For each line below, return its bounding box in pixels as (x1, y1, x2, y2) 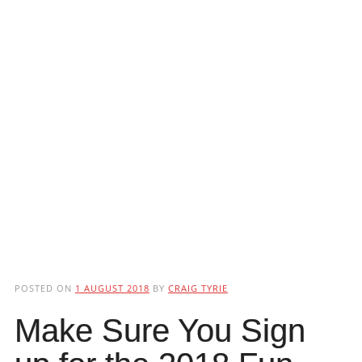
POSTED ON (14, 282, 75, 295)
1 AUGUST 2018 (74, 282, 149, 295)
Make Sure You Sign (14, 313, 305, 349)
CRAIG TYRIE (167, 282, 228, 295)
